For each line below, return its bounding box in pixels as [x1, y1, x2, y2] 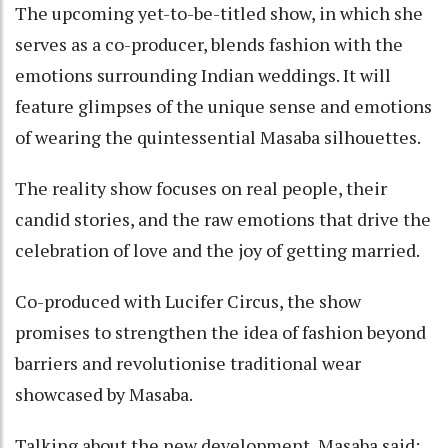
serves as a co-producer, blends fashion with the [15, 31, 403, 56]
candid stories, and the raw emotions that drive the [15, 206, 431, 231]
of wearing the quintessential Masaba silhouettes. [15, 124, 421, 149]
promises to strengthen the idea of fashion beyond [15, 319, 426, 344]
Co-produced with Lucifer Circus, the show [15, 288, 361, 313]
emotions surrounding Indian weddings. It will [15, 62, 391, 87]
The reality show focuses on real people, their [15, 175, 387, 200]
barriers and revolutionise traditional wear [15, 350, 361, 375]
